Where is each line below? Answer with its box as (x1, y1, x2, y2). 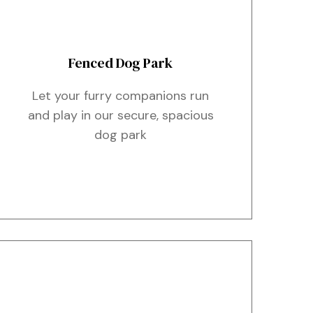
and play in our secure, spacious (27, 107, 214, 124)
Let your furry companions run (32, 87, 210, 104)
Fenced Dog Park (68, 53, 173, 73)
